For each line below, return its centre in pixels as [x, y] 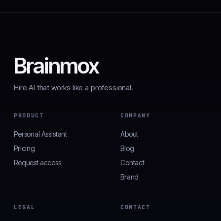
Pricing [24, 148]
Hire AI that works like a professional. [74, 88]
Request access [37, 163]
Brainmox [56, 66]
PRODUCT [29, 116]
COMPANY [135, 116]
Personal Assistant [41, 134]
